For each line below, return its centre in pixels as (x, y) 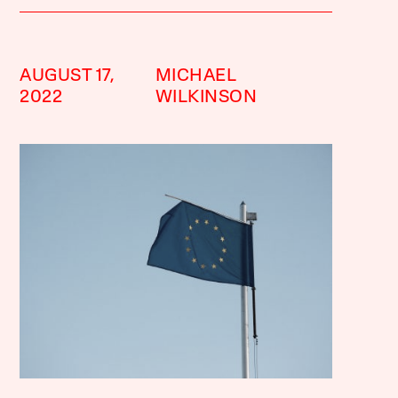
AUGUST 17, (68, 76)
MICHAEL (195, 76)
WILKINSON (206, 98)
